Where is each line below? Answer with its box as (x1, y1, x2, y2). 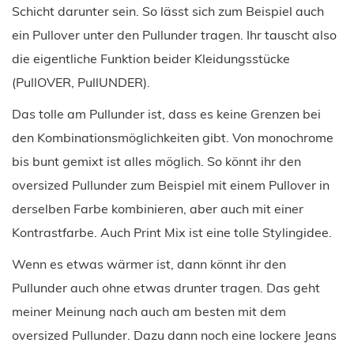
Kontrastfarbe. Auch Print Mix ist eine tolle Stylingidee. (12, 224, 332, 240)
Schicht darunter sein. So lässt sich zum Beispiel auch (12, 2, 324, 19)
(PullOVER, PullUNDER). (12, 73, 150, 90)
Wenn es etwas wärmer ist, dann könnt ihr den (12, 255, 286, 272)
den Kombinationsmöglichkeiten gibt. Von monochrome (12, 129, 333, 145)
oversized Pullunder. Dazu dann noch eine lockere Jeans (12, 326, 337, 343)
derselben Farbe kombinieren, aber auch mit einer (12, 200, 303, 217)
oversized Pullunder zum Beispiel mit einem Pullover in (12, 176, 330, 193)
